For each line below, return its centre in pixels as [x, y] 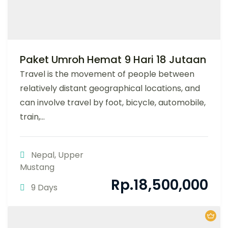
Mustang [37, 167]
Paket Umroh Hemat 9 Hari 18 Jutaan [113, 59]
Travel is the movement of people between [107, 74]
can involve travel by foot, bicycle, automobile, [113, 102]
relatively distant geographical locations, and [110, 88]
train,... [32, 117]
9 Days [44, 187]
